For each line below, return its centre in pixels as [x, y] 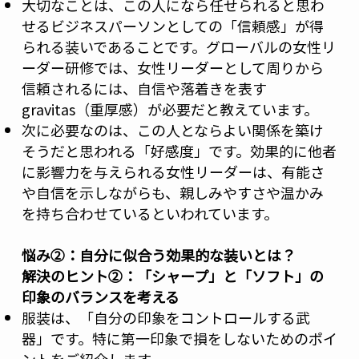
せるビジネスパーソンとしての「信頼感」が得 [172, 26]
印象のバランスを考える [100, 297]
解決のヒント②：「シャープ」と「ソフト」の [172, 276]
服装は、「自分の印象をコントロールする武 [165, 318]
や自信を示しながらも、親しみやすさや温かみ [172, 193]
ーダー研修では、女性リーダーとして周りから [172, 68]
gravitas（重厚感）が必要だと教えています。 [169, 109]
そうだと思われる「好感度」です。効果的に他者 [179, 151]
